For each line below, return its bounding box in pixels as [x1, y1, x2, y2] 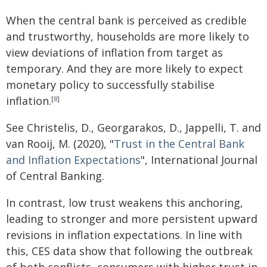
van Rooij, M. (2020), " [6, 136, 114, 151]
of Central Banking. [6, 169, 104, 183]
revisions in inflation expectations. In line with [6, 228, 242, 242]
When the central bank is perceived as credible [6, 13, 247, 27]
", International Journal [141, 153, 257, 167]
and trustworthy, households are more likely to [6, 29, 249, 44]
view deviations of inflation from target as [6, 45, 223, 60]
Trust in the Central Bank [114, 136, 244, 151]
